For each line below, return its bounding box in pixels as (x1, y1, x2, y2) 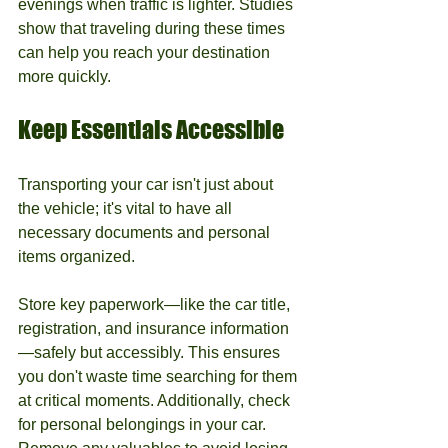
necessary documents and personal (18, 224, 274, 241)
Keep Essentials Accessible (18, 115, 284, 144)
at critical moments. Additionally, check (18, 392, 294, 409)
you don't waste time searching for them (18, 368, 301, 385)
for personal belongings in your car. (18, 416, 270, 433)
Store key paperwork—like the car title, (18, 296, 294, 313)
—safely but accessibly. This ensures (18, 344, 284, 361)
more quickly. (18, 68, 111, 85)
